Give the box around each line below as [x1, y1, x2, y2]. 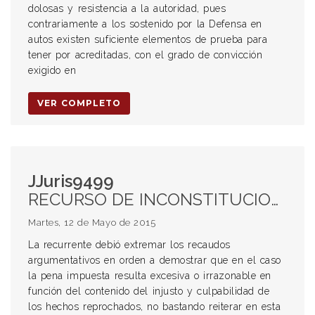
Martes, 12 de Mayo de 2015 [28, 217, 156, 228]
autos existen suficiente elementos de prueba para [28, 34, 268, 45]
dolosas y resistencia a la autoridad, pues [28, 3, 226, 14]
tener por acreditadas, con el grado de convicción [28, 49, 263, 60]
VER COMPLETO [37, 98, 121, 108]
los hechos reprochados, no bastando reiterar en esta [28, 301, 281, 312]
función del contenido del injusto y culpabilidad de [28, 285, 270, 297]
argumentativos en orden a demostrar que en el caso [28, 255, 281, 266]
